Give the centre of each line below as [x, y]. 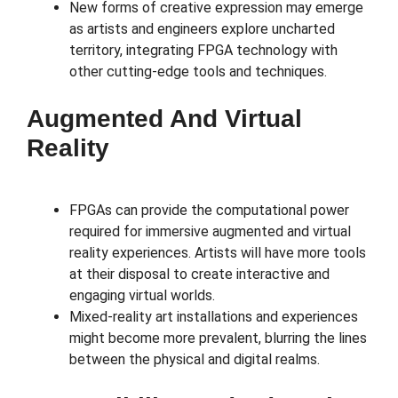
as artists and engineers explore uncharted [202, 29]
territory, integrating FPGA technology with [203, 51]
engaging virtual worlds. [142, 296]
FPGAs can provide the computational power [209, 211]
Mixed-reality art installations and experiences [214, 317]
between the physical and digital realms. [195, 360]
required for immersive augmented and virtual [210, 232]
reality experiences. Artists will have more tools [218, 253]
